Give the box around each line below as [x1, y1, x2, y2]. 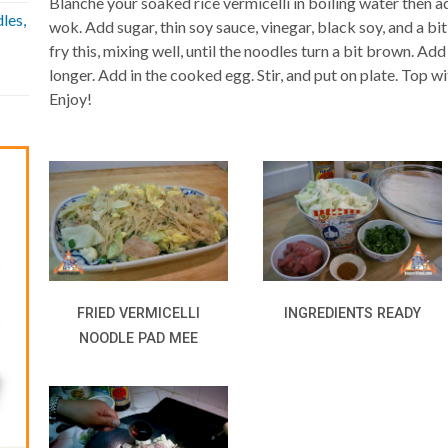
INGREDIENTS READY [284, 304, 422, 322]
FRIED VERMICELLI [77, 304, 201, 322]
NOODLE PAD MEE [79, 329, 199, 347]
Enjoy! [49, 89, 93, 108]
